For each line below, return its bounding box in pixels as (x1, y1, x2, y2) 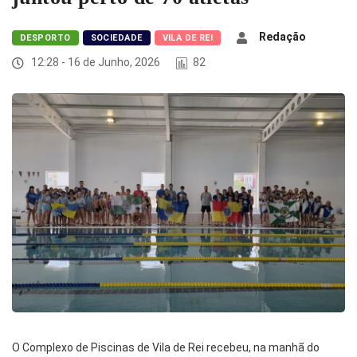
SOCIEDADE (90, 33, 143, 44)
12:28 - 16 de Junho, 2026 (29, 56, 160, 69)
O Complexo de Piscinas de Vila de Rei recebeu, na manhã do (12, 341, 320, 355)
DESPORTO (20, 33, 71, 44)
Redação (259, 30, 307, 44)
